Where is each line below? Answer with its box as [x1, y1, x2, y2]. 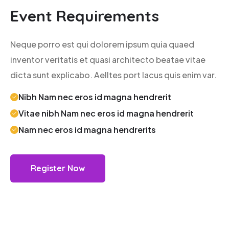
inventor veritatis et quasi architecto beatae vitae [10, 54, 205, 65]
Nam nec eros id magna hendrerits [18, 124, 156, 135]
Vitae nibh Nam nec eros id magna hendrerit [18, 107, 194, 119]
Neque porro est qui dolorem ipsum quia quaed [10, 38, 194, 50]
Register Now [31, 163, 85, 173]
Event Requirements [10, 6, 159, 26]
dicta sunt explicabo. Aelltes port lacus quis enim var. [10, 69, 217, 80]
